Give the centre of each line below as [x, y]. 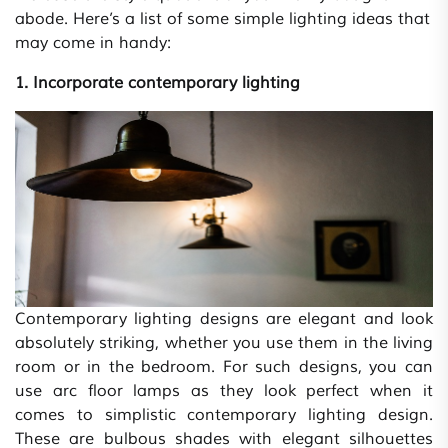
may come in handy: [93, 43]
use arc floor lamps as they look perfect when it [224, 391]
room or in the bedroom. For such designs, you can [224, 367]
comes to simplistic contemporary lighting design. [224, 415]
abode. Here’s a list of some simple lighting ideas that [222, 19]
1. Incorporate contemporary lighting [157, 83]
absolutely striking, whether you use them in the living [224, 343]
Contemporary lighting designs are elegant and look [224, 319]
